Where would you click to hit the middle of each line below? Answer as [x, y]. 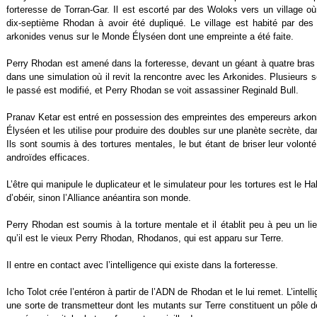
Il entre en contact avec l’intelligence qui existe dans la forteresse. [142, 265]
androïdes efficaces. [48, 157]
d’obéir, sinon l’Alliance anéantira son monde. [99, 198]
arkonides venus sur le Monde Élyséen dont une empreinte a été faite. [150, 36]
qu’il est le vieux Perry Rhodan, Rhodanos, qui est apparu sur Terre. [145, 238]
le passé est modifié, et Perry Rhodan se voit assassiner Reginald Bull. [152, 90]
